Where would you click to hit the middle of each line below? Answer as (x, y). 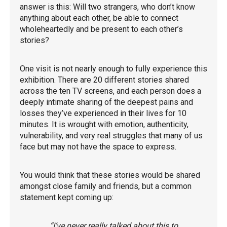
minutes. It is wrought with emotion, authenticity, (104, 124)
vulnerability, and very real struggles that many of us (111, 135)
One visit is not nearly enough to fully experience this (113, 68)
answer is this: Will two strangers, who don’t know (107, 7)
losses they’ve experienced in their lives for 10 (103, 113)
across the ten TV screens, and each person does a (110, 91)
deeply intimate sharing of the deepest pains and (106, 102)
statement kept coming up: (67, 197)
